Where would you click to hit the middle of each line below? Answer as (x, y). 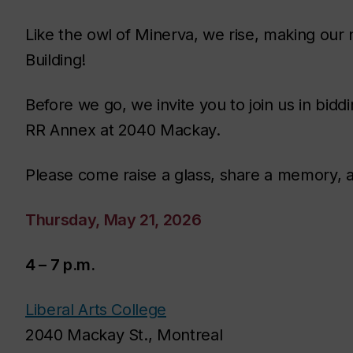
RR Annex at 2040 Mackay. (123, 130)
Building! (56, 60)
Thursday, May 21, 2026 (113, 220)
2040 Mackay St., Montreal (124, 335)
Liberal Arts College (96, 310)
